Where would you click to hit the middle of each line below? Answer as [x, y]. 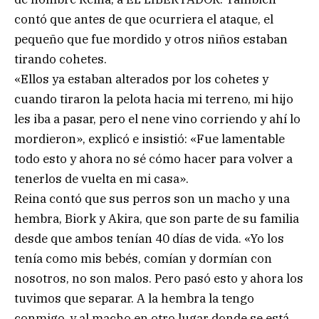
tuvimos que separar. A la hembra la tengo [134, 298]
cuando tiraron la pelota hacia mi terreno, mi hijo [154, 99]
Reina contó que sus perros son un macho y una [152, 198]
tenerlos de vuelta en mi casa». [101, 178]
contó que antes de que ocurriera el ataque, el [144, 19]
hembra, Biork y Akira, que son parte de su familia [157, 218]
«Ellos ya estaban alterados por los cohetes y [141, 79]
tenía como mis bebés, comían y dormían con [143, 258]
